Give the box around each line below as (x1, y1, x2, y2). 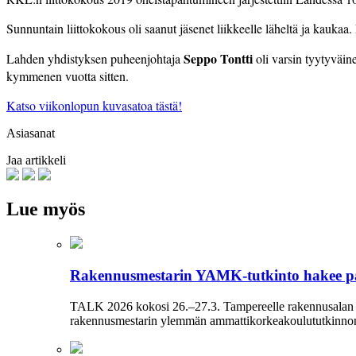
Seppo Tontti (184, 48, 253, 68)
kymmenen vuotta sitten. (6, 67, 129, 84)
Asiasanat (6, 126, 55, 140)
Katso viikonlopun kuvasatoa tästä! (6, 96, 182, 114)
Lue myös (6, 199, 85, 220)
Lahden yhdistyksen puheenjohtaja (6, 49, 184, 67)
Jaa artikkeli (6, 153, 66, 167)
